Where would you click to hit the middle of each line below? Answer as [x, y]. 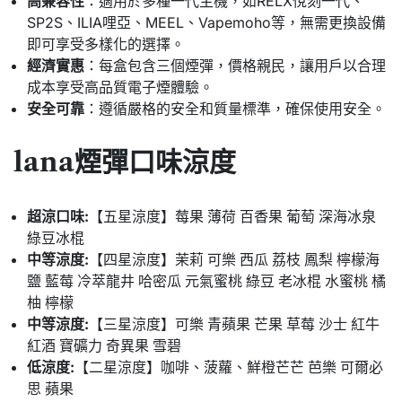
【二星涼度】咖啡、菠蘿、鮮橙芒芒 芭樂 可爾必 [229, 367]
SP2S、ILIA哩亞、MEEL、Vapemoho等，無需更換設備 [206, 22]
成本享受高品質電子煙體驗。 [120, 87]
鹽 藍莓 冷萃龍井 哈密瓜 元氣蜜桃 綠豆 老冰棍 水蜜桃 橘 [206, 280]
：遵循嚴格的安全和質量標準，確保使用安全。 [235, 108]
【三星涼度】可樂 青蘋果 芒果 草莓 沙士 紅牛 [234, 323]
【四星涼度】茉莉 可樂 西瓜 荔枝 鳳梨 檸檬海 [234, 259]
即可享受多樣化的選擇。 [106, 44]
